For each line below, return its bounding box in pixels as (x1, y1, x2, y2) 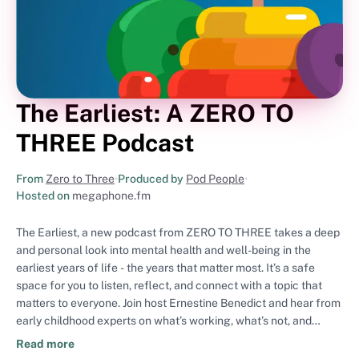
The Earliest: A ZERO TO (16, 98, 294, 127)
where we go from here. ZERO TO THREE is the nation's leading (16, 331, 139, 345)
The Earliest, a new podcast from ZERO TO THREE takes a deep (16, 225, 340, 239)
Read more (16, 337, 75, 350)
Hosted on (16, 188, 72, 202)
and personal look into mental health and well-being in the (16, 243, 311, 256)
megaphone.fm (72, 188, 151, 202)
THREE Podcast (16, 127, 195, 157)
